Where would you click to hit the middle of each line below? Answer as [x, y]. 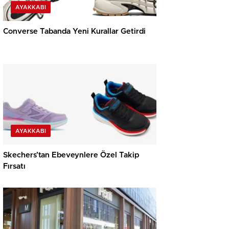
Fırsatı [14, 167]
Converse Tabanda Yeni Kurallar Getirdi [74, 32]
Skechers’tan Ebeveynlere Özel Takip [71, 155]
